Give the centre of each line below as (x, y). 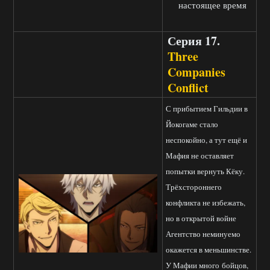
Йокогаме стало (192, 124)
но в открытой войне (201, 218)
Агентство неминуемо (203, 234)
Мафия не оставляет (200, 156)
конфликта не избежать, (206, 203)
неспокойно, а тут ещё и (206, 140)
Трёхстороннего (194, 187)
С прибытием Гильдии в (207, 109)
